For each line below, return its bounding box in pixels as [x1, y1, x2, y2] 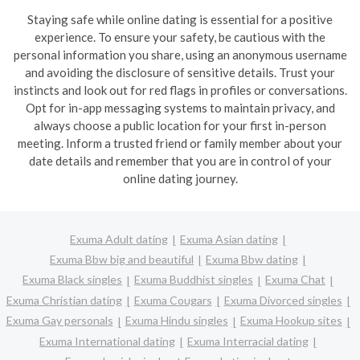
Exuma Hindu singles [125, 313, 228, 328]
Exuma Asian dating [180, 231, 278, 246]
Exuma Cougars [133, 292, 212, 307]
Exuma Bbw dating [206, 252, 298, 266]
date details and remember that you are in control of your [28, 153, 332, 168]
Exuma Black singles [22, 272, 122, 287]
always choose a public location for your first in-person [34, 118, 326, 133]
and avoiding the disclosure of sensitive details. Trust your [25, 65, 335, 80]
